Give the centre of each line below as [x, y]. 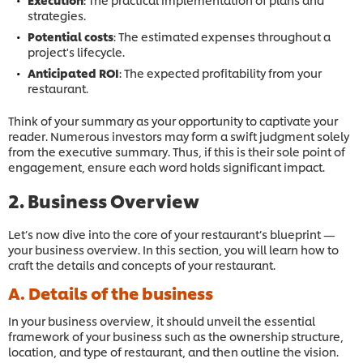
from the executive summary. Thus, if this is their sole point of [177, 152]
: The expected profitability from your [220, 73]
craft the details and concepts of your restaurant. [142, 265]
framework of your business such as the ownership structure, [176, 336]
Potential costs [70, 36]
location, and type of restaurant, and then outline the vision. [173, 352]
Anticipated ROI [73, 73]
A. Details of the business [111, 293]
